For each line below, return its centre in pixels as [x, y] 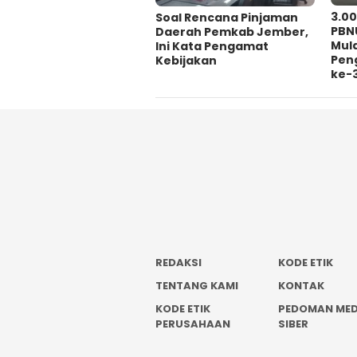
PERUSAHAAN [193, 324]
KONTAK [302, 286]
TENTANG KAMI [197, 286]
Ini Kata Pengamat [212, 47]
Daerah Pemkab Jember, [232, 32]
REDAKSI [178, 263]
